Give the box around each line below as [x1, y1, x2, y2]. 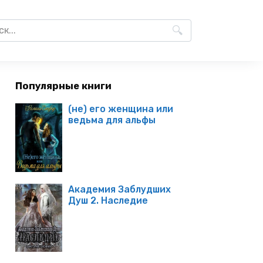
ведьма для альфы [68, 114, 156, 126]
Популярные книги [15, 80, 112, 92]
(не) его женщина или [68, 103, 173, 114]
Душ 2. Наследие [68, 194, 148, 206]
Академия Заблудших [68, 183, 171, 195]
